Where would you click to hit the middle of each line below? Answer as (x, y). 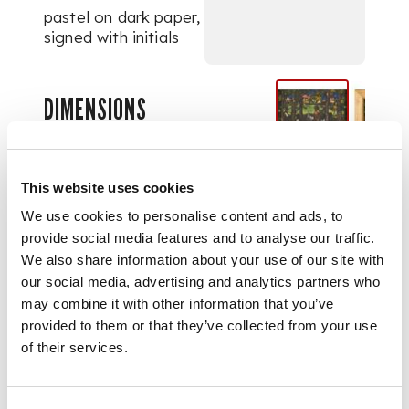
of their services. (74, 347)
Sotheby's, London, (114, 216)
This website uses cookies (108, 187)
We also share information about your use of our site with (203, 260)
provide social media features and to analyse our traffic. (198, 238)
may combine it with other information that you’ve (178, 304)
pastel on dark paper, (122, 17)
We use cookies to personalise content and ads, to (182, 216)
